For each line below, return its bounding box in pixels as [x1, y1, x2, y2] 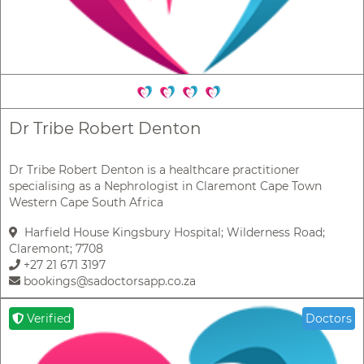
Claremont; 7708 [9, 241, 103, 257]
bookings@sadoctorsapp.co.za [20, 274, 196, 289]
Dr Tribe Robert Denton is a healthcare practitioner [9, 162, 300, 178]
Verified [24, 311, 71, 327]
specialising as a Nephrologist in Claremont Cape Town [9, 179, 322, 194]
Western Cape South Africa [9, 195, 163, 210]
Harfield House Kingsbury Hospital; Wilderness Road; [18, 225, 325, 240]
